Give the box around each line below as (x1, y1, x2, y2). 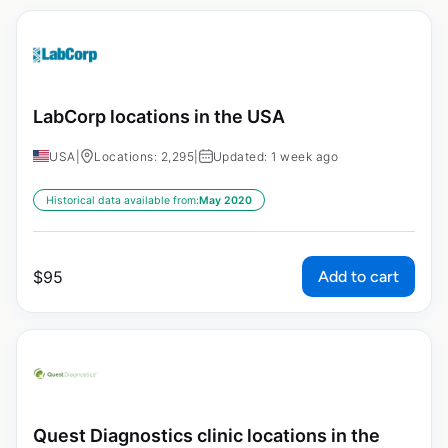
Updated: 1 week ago (212, 148, 338, 164)
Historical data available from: (46, 193, 199, 207)
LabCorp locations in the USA (33, 105, 285, 127)
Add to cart (318, 266, 399, 286)
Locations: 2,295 (94, 148, 194, 164)
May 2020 (199, 193, 252, 207)
